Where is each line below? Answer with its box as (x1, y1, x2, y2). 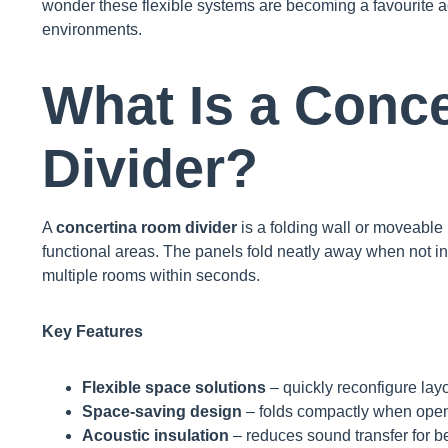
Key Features (42, 323, 143, 341)
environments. (42, 21, 142, 39)
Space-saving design (82, 403, 242, 421)
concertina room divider (56, 219, 237, 237)
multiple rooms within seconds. (42, 267, 260, 285)
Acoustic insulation (82, 427, 229, 445)
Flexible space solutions (82, 379, 266, 397)
